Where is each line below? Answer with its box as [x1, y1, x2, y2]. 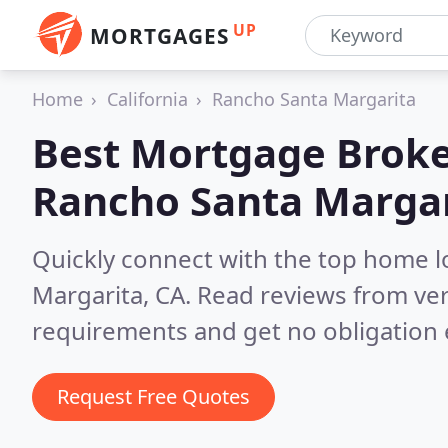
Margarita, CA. [32, 278, 197, 311]
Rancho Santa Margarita [212, 87, 416, 111]
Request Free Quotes [57, 383, 250, 410]
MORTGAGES [90, 22, 229, 50]
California [107, 87, 188, 111]
